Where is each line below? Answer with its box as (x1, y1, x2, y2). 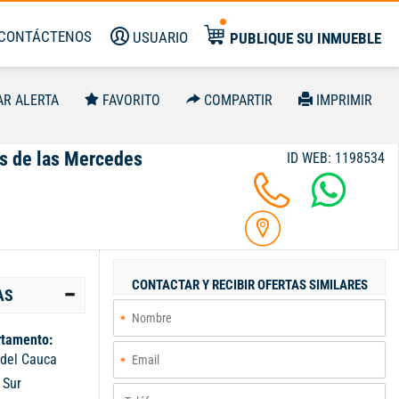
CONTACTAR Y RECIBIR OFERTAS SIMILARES (131, 277, 368, 293)
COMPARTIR (204, 92, 273, 109)
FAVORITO (102, 92, 160, 109)
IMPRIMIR (316, 92, 372, 109)
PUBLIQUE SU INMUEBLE (230, 29, 381, 47)
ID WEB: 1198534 (287, 150, 385, 167)
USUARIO (133, 28, 188, 46)
